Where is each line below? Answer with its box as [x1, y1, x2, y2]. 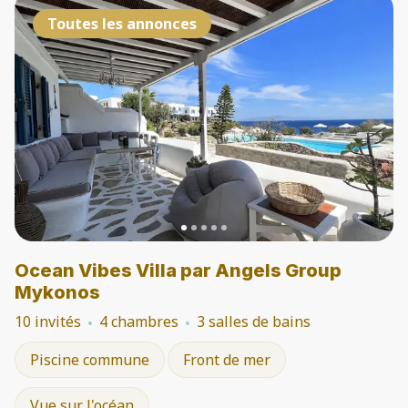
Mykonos [15, 281, 100, 303]
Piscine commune [30, 350, 149, 370]
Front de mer [183, 350, 270, 370]
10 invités [15, 311, 81, 331]
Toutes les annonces [47, 14, 197, 34]
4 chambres [99, 311, 178, 331]
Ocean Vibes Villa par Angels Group [15, 260, 342, 281]
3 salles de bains [197, 311, 311, 331]
